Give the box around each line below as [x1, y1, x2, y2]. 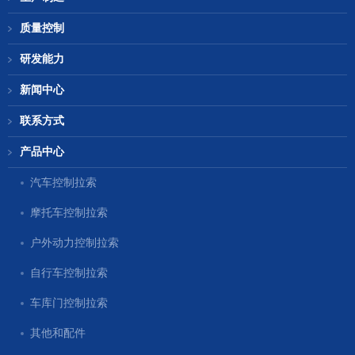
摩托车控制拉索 [30, 207, 108, 219]
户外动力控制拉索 [30, 237, 119, 250]
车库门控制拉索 [30, 297, 108, 310]
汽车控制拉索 [30, 177, 97, 189]
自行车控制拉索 [30, 267, 108, 280]
